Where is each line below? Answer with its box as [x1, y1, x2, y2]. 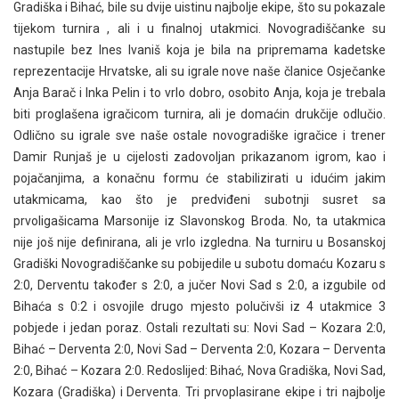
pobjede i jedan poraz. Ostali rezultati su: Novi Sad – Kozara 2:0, [13, 321, 386, 335]
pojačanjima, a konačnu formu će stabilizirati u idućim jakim [13, 171, 386, 185]
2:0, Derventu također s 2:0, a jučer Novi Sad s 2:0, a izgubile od [13, 278, 386, 292]
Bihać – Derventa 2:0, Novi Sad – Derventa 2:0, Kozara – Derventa [13, 342, 386, 356]
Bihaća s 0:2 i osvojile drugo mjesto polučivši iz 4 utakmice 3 [13, 299, 386, 313]
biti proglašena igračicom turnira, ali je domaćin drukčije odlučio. [13, 107, 386, 121]
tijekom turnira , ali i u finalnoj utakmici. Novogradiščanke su [13, 21, 386, 36]
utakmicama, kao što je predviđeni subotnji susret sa [13, 192, 386, 207]
